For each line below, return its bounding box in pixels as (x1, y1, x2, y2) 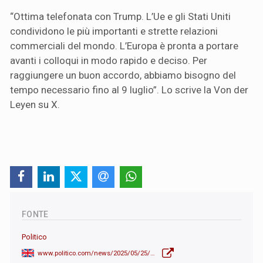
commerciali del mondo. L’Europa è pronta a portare (10, 39, 238, 52)
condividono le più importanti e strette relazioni (10, 25, 218, 37)
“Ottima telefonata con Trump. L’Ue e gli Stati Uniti (10, 10, 231, 22)
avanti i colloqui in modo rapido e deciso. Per (10, 54, 207, 66)
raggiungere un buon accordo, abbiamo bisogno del (10, 69, 236, 81)
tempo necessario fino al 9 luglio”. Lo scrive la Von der (10, 83, 248, 96)
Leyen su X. (10, 98, 60, 110)
